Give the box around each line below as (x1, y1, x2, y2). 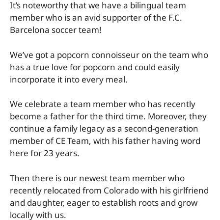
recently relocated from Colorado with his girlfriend (10, 184, 209, 196)
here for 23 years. (10, 147, 80, 159)
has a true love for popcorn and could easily (10, 61, 180, 73)
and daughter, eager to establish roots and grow (10, 196, 197, 208)
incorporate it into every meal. (10, 73, 128, 85)
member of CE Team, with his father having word (10, 135, 200, 147)
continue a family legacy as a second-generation (10, 123, 198, 135)
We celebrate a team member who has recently (10, 98, 195, 110)
